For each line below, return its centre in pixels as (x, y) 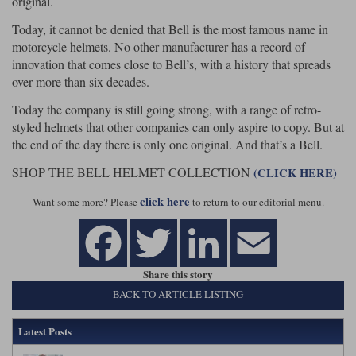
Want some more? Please (86, 201)
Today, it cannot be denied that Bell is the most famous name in (170, 29)
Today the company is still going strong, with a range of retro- (166, 109)
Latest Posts (44, 331)
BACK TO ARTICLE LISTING (178, 294)
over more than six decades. (81, 82)
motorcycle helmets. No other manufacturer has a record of (159, 47)
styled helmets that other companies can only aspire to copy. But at (178, 126)
